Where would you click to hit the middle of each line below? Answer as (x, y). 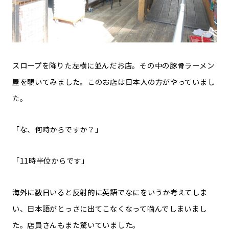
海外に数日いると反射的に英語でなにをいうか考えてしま (110, 192)
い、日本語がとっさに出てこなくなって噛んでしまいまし (109, 208)
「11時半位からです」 (50, 161)
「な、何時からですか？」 (57, 129)
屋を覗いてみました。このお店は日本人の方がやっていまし (113, 81)
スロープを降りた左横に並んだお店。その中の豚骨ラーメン (113, 65)
